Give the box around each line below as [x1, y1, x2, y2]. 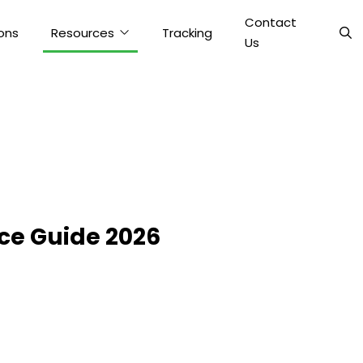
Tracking [162, 23, 212, 41]
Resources [51, 23, 114, 41]
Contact [245, 14, 297, 31]
